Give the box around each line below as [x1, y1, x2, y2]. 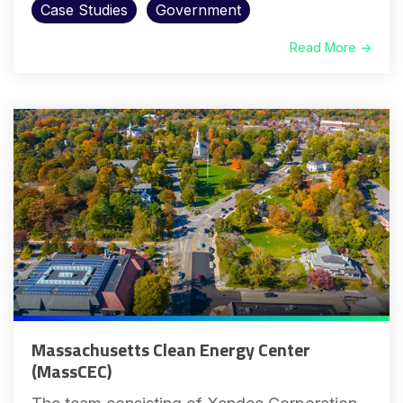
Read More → [290, 40, 372, 56]
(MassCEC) [31, 356, 112, 385]
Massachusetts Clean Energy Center [31, 335, 310, 363]
